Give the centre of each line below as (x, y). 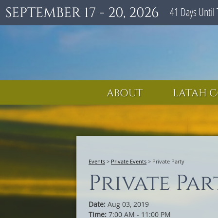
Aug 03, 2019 (128, 204)
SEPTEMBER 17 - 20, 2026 (82, 13)
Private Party (168, 161)
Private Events (129, 161)
